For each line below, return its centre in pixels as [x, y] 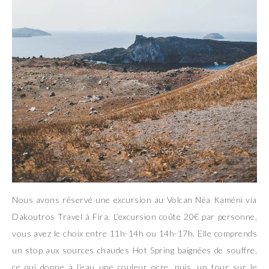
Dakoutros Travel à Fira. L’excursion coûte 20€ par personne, [134, 217]
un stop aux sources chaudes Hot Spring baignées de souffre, [134, 250]
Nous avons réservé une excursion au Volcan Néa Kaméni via [134, 200]
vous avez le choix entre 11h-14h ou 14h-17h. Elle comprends [134, 234]
